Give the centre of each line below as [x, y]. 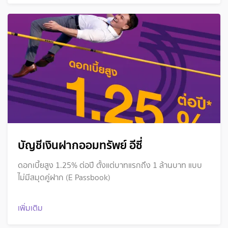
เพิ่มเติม [30, 208]
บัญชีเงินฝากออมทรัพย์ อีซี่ [80, 145]
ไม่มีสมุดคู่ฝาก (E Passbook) [64, 177]
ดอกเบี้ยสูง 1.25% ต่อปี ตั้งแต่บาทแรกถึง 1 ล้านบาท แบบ [110, 165]
